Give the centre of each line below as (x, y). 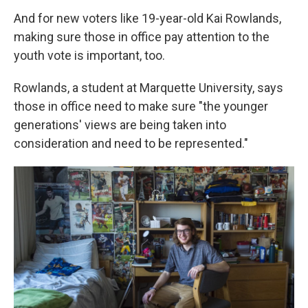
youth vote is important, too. (89, 56)
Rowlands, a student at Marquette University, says (148, 88)
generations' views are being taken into (120, 125)
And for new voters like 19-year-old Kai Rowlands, (147, 19)
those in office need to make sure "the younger (141, 107)
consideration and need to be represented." (131, 144)
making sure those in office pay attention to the (142, 37)
